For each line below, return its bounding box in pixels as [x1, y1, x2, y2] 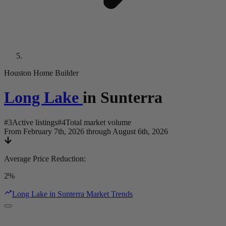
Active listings [12, 118, 58, 127]
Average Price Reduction [4, 154, 84, 163]
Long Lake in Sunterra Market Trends [12, 189, 133, 198]
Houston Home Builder [4, 69, 79, 77]
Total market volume [66, 118, 131, 127]
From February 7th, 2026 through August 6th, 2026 [4, 127, 168, 136]
